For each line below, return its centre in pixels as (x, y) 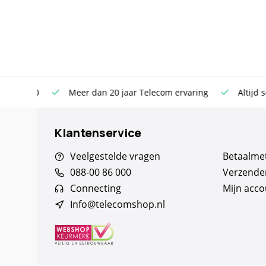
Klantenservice (98, 133)
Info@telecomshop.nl (118, 204)
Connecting (96, 188)
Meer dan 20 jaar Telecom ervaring (123, 92)
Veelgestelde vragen (115, 156)
